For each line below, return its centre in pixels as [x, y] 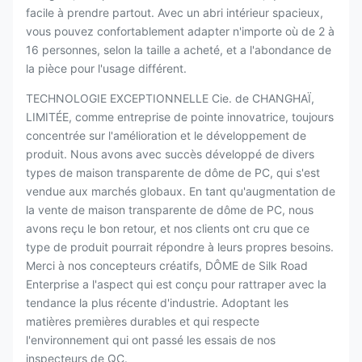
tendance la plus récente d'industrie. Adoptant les [157, 303]
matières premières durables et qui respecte [143, 321]
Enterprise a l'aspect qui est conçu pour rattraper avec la [176, 284]
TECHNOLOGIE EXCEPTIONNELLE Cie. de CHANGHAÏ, [170, 98]
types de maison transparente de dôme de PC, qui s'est [173, 173]
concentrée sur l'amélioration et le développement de [166, 135]
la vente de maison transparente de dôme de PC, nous [170, 210]
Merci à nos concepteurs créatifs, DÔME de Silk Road [167, 265]
